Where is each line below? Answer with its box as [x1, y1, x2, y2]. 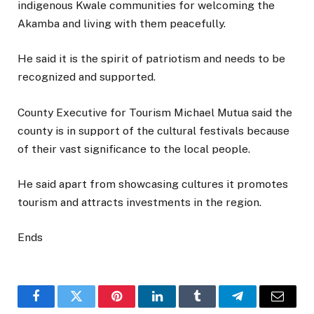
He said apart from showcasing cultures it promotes [18, 177, 288, 191]
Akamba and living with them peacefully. [18, 17, 226, 31]
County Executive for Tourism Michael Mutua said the [18, 105, 292, 119]
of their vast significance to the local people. [18, 142, 250, 156]
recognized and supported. [18, 70, 156, 84]
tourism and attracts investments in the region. [18, 195, 261, 209]
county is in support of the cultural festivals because [18, 123, 289, 137]
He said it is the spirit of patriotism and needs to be [18, 52, 285, 66]
